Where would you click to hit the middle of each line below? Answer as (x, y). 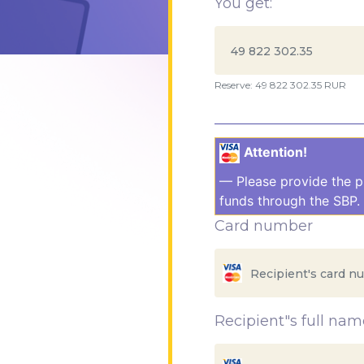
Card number (264, 226)
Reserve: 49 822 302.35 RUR (280, 85)
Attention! (275, 152)
